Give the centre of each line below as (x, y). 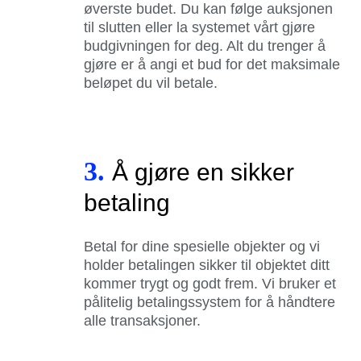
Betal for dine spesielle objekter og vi (202, 246)
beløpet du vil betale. (153, 83)
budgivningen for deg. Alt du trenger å (205, 46)
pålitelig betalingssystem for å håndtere (210, 302)
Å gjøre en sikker (203, 172)
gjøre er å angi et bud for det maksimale (212, 64)
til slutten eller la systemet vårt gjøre (199, 27)
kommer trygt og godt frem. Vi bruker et (210, 283)
